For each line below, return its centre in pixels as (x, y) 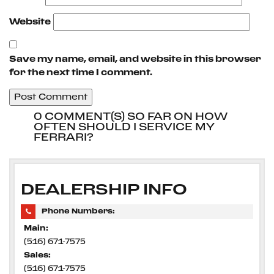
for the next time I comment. (81, 73)
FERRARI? (64, 138)
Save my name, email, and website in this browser (135, 59)
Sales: (37, 255)
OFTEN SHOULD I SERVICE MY (124, 128)
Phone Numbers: (78, 211)
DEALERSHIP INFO (104, 190)
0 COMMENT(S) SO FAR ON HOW (131, 117)
